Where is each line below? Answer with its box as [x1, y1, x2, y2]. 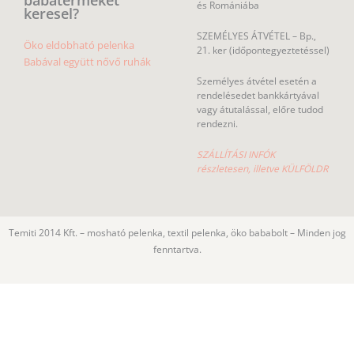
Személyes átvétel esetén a [197, 73, 317, 88]
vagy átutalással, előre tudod [197, 102, 323, 116]
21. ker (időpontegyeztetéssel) [197, 43, 330, 57]
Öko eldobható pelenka [24, 37, 134, 52]
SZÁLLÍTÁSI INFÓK [197, 147, 275, 161]
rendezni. [197, 116, 238, 130]
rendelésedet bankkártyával [197, 88, 319, 102]
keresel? [24, 3, 79, 23]
